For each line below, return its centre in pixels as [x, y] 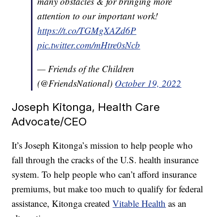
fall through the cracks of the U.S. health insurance [105, 160]
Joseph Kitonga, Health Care [86, 107]
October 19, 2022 [148, 83]
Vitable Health [139, 203]
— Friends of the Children [86, 69]
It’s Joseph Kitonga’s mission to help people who [102, 145]
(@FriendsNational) [76, 83]
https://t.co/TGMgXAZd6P [87, 31]
